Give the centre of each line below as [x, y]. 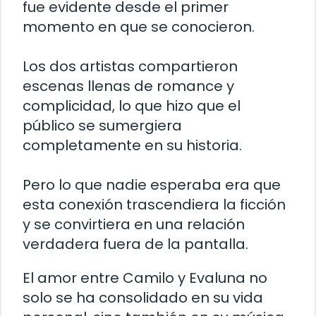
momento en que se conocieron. [139, 27]
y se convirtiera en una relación [134, 225]
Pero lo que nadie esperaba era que [152, 185]
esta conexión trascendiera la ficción [154, 205]
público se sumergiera [102, 126]
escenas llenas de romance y [128, 86]
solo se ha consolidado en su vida [143, 298]
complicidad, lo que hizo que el [132, 106]
